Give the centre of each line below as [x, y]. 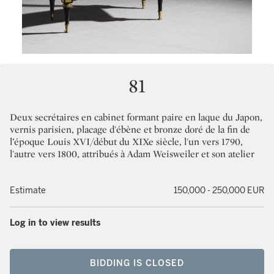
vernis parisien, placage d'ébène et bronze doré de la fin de [130, 129]
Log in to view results [55, 223]
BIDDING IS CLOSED [137, 263]
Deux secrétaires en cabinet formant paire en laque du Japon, [136, 117]
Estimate [28, 191]
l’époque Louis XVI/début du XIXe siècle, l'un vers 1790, [126, 142]
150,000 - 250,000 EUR [219, 191]
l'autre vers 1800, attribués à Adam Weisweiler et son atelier [132, 154]
